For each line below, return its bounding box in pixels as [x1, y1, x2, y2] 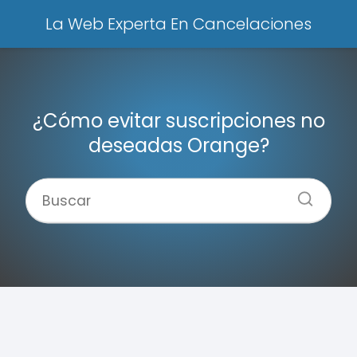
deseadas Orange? [88, 131, 269, 159]
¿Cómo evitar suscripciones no [32, 107, 325, 134]
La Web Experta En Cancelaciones [45, 13, 312, 35]
